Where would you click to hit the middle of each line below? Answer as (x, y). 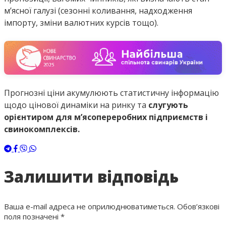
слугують (168, 105)
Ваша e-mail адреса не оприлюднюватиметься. (90, 206)
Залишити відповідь (91, 176)
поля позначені (32, 216)
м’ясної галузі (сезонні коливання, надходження (98, 11)
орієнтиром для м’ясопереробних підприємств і (106, 117)
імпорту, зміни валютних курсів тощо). (81, 23)
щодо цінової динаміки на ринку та (76, 105)
